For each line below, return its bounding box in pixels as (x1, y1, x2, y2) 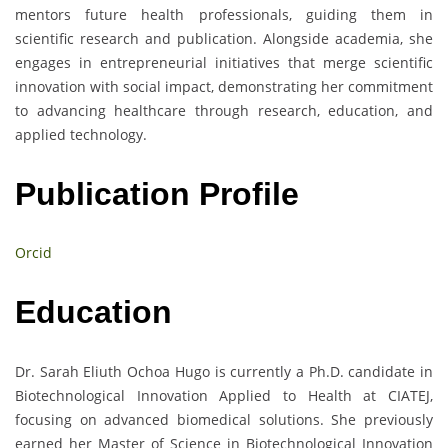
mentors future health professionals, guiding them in (15, 5, 433, 25)
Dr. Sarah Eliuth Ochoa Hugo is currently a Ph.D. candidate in (15, 361, 433, 381)
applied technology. (15, 125, 147, 145)
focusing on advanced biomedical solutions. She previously (15, 409, 433, 429)
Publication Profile (15, 175, 308, 212)
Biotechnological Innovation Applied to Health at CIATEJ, (15, 385, 433, 405)
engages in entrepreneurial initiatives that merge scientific (15, 53, 433, 73)
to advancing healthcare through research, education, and (15, 101, 433, 121)
